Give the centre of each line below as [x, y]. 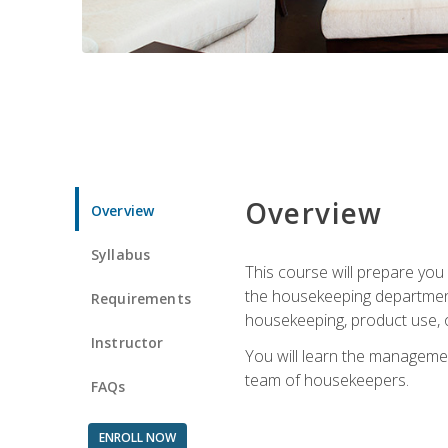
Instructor [127, 342]
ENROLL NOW [137, 437]
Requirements [141, 298]
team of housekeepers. [326, 379]
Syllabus [121, 254]
